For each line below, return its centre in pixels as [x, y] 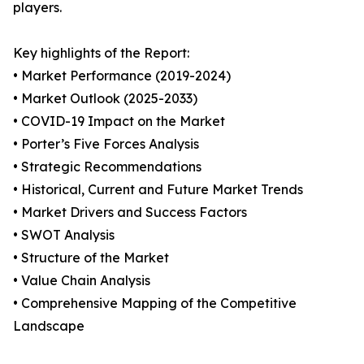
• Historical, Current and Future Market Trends [158, 190]
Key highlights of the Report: [101, 53]
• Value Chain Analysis [82, 281]
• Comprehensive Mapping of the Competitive [155, 303]
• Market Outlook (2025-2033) [105, 99]
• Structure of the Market [91, 258]
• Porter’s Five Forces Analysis [106, 144]
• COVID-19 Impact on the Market [119, 121]
